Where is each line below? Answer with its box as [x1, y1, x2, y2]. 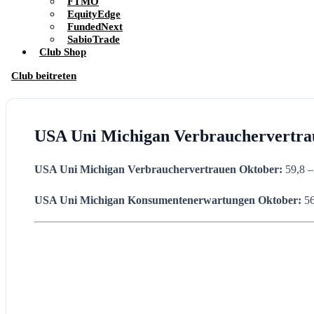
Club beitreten [11, 69, 76, 81]
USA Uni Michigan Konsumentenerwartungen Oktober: [34, 193, 304, 206]
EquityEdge [67, 8, 121, 20]
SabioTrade [67, 33, 120, 45]
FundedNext [67, 20, 123, 32]
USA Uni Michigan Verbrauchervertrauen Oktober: [34, 163, 285, 175]
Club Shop [39, 46, 86, 57]
